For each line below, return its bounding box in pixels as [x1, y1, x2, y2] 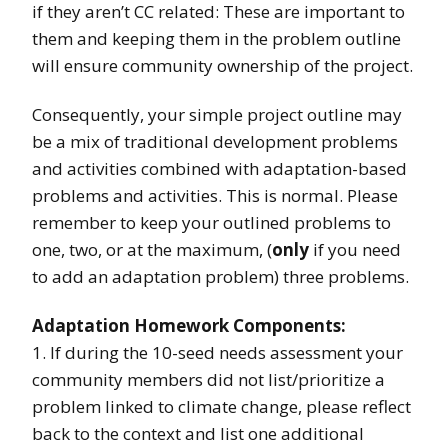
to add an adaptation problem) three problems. [32, 265, 409, 289]
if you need [313, 238, 401, 262]
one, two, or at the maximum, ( [32, 238, 272, 262]
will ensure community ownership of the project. [32, 54, 413, 78]
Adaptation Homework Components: [32, 314, 346, 338]
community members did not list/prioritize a [32, 368, 385, 392]
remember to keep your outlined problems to [32, 211, 391, 235]
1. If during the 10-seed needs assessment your [32, 341, 403, 365]
